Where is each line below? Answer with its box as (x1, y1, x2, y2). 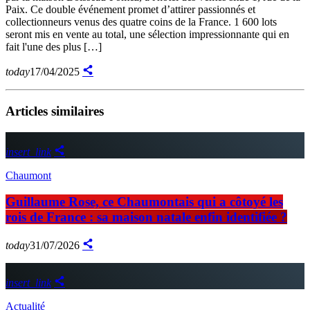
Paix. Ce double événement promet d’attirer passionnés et (6, 3, 255, 16)
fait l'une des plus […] (6, 41, 102, 53)
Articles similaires (6, 103, 104, 118)
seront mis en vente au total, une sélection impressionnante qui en (6, 28, 289, 41)
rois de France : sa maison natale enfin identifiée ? (6, 210, 287, 225)
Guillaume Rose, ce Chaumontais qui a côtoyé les (6, 194, 283, 210)
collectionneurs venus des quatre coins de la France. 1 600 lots (6, 16, 277, 28)
